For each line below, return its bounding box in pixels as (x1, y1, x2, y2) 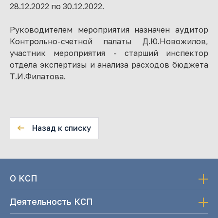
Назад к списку (32, 123, 91, 133)
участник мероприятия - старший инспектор (10, 48, 208, 58)
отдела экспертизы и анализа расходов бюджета (10, 59, 208, 70)
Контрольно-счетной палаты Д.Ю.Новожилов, (10, 36, 208, 46)
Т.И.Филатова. (10, 71, 66, 81)
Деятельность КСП (10, 196, 93, 207)
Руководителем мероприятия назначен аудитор (10, 24, 208, 35)
